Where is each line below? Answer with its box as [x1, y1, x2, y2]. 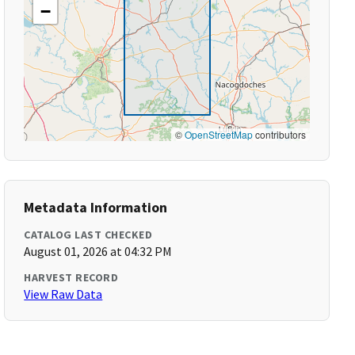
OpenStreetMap [184, 128, 253, 141]
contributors [252, 128, 306, 141]
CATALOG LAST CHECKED [24, 227, 153, 242]
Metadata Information [24, 198, 168, 216]
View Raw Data [24, 286, 103, 302]
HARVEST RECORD [24, 270, 119, 284]
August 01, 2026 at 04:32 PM [24, 243, 173, 259]
